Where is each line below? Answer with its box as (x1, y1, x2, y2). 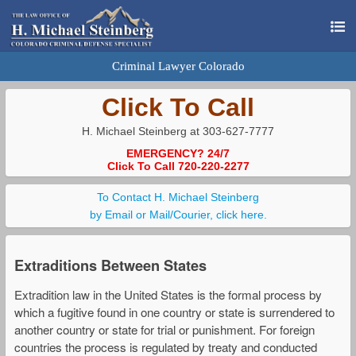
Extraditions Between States (14, 254, 207, 276)
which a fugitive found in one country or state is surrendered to (14, 304, 335, 321)
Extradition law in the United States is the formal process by (14, 286, 322, 304)
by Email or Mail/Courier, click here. (89, 208, 267, 221)
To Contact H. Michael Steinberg (97, 191, 259, 203)
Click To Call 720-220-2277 (106, 160, 250, 172)
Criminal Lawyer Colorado (111, 60, 245, 72)
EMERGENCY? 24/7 (126, 147, 230, 160)
